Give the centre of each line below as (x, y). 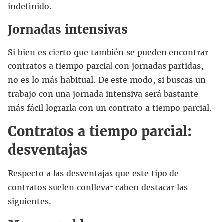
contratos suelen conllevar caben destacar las (98, 187)
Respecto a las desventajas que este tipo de (93, 173)
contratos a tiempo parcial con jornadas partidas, (106, 66)
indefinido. (30, 6)
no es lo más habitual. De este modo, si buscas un (107, 80)
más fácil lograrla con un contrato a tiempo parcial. (110, 107)
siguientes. (29, 201)
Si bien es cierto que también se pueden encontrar (108, 52)
